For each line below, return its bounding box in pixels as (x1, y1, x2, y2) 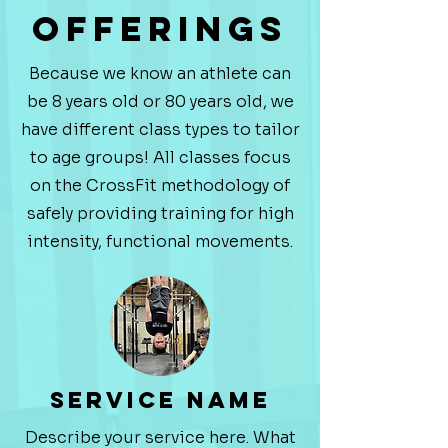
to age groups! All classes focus (29, 147, 291, 168)
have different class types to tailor (20, 119, 300, 140)
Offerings (32, 7, 288, 50)
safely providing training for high (26, 203, 294, 224)
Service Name (49, 386, 271, 414)
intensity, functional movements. (27, 231, 293, 252)
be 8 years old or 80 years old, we (26, 91, 294, 112)
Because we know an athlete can (29, 63, 291, 84)
